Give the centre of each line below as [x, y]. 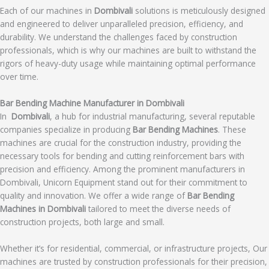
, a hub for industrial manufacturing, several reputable [153, 116]
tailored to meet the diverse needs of [158, 208]
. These [232, 129]
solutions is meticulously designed [199, 11]
